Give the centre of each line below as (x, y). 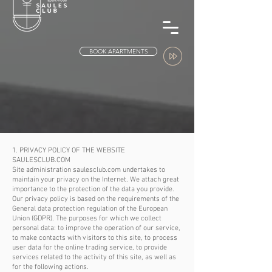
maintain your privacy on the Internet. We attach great (96, 180)
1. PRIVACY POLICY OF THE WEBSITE (69, 151)
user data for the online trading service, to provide (90, 248)
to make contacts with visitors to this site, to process (95, 238)
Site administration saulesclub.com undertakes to (89, 170)
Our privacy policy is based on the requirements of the (96, 199)
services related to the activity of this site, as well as (94, 257)
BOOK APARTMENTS (118, 51)
